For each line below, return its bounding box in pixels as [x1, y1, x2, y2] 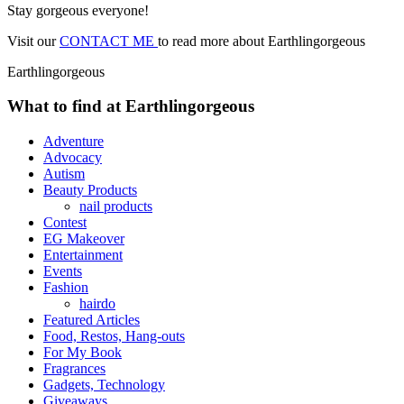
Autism [43, 166, 85, 182]
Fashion [43, 280, 88, 296]
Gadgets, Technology [43, 377, 165, 393]
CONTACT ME [60, 32, 158, 49]
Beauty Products [43, 182, 137, 198]
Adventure [43, 133, 104, 150]
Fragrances [43, 361, 106, 377]
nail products [79, 198, 152, 215]
